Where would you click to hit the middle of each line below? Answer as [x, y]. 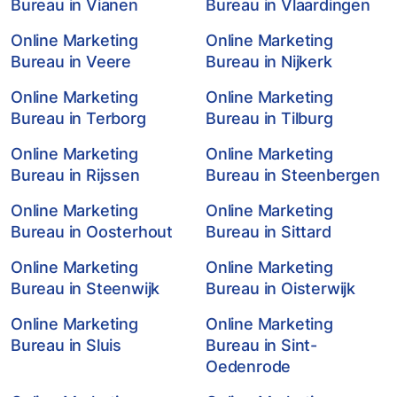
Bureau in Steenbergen [293, 175]
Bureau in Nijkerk [269, 62]
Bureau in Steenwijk [86, 288]
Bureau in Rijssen [75, 175]
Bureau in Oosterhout [92, 232]
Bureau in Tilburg [269, 118]
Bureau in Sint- [262, 345]
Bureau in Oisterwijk [281, 288]
